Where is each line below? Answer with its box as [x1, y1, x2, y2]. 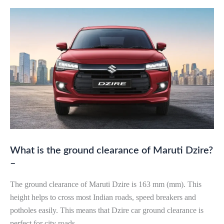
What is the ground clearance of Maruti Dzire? [10, 145, 213, 156]
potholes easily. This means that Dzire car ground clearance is [10, 206, 203, 215]
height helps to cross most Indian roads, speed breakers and [10, 193, 196, 202]
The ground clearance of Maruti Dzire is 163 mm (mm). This [10, 180, 201, 189]
